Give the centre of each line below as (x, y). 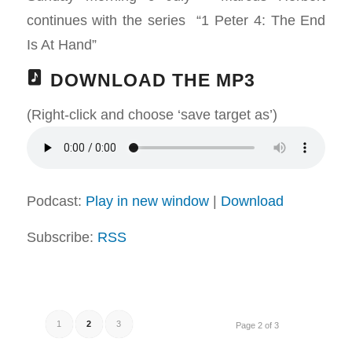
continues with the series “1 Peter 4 (144, 20)
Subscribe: (62, 237)
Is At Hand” (61, 45)
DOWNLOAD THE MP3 (152, 80)
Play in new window (147, 200)
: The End (293, 20)
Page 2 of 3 (258, 325)
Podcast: (56, 200)
